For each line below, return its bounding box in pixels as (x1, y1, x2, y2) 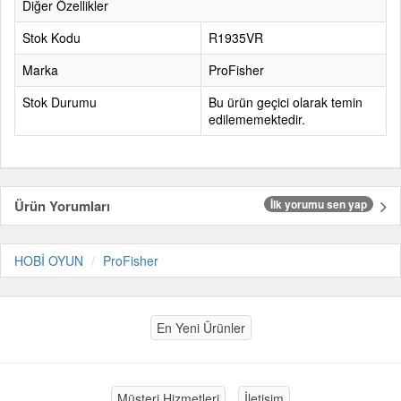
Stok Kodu (22, 29, 81, 47)
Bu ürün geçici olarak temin (209, 93, 363, 111)
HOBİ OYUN (14, 252, 83, 269)
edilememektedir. (209, 110, 305, 128)
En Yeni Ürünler (156, 319, 245, 337)
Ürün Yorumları (14, 196, 110, 216)
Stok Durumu (22, 93, 97, 111)
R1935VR (209, 29, 263, 47)
